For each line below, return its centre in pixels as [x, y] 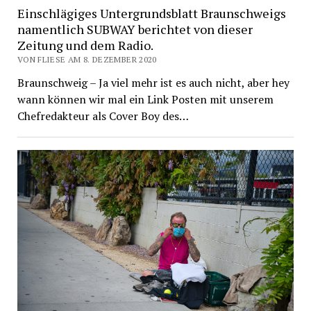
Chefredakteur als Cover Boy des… [103, 116]
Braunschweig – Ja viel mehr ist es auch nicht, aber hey [153, 83]
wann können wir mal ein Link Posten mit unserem [145, 100]
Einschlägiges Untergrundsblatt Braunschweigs [151, 14]
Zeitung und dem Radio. [85, 45]
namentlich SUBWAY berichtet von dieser [135, 30]
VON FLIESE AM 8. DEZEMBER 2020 [87, 60]
